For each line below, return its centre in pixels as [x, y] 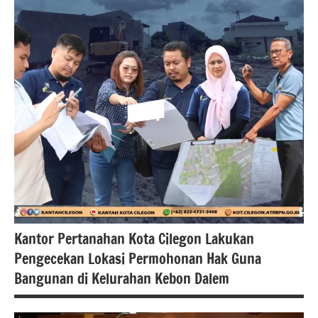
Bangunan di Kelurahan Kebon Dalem [122, 278]
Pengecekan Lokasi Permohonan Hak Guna [138, 258]
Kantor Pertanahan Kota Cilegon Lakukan [134, 238]
